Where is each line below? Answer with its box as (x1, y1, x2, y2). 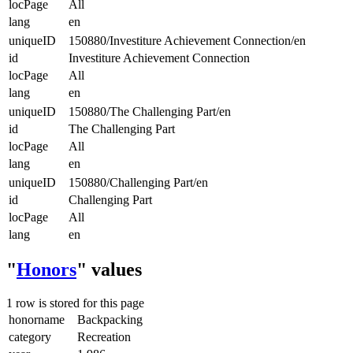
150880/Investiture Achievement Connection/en (69, 33, 306, 47)
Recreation (77, 330, 131, 344)
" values (76, 259, 142, 281)
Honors (17, 259, 76, 281)
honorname (9, 313, 74, 327)
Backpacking (77, 313, 143, 327)
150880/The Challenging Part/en (69, 104, 231, 118)
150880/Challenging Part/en (69, 175, 208, 189)
